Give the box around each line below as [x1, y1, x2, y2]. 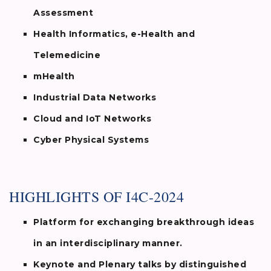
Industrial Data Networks [33, 92, 156, 103]
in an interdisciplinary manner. [33, 238, 183, 249]
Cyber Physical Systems [33, 134, 149, 146]
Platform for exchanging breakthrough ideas [33, 217, 254, 228]
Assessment [33, 7, 93, 19]
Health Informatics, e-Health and [33, 28, 195, 40]
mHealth [33, 71, 75, 82]
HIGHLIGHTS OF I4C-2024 [9, 187, 184, 207]
